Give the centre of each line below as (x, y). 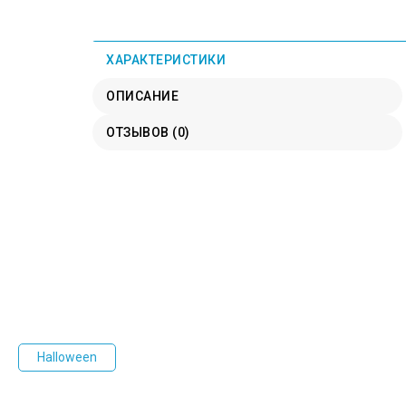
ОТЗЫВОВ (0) (148, 132)
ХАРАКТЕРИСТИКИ (166, 59)
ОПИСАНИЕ (142, 96)
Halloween (67, 357)
